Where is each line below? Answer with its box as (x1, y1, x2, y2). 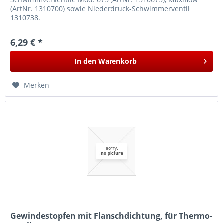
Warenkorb (98, 56, 137, 66)
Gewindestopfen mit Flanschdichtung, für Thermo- (10, 210, 213, 222)
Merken (24, 80, 50, 90)
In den (74, 56, 97, 66)
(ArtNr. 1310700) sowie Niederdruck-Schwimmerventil (10, 3, 190, 13)
